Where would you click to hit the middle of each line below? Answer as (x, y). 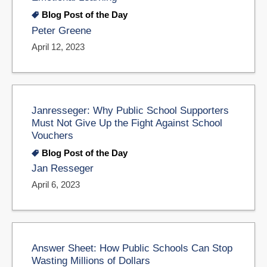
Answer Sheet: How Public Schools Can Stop (132, 248)
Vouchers (52, 135)
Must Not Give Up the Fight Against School (127, 122)
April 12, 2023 (58, 46)
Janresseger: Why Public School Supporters (130, 110)
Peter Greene (61, 30)
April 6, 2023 (56, 185)
